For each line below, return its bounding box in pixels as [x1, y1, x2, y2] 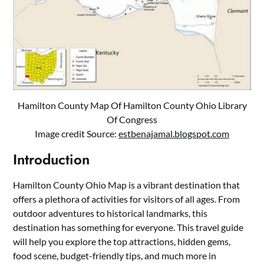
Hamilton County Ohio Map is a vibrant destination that [13, 179, 240, 191]
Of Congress [107, 114, 157, 126]
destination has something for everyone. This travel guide [13, 222, 244, 233]
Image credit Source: [35, 128, 118, 140]
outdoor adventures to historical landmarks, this [13, 207, 208, 219]
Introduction [13, 149, 90, 170]
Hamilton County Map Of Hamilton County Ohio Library [17, 100, 247, 111]
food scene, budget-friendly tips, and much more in [13, 250, 217, 262]
